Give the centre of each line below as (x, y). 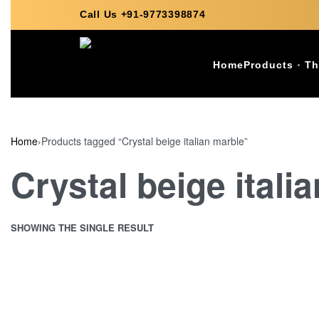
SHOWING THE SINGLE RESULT (82, 228)
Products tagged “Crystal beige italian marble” (145, 141)
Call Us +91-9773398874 (143, 14)
